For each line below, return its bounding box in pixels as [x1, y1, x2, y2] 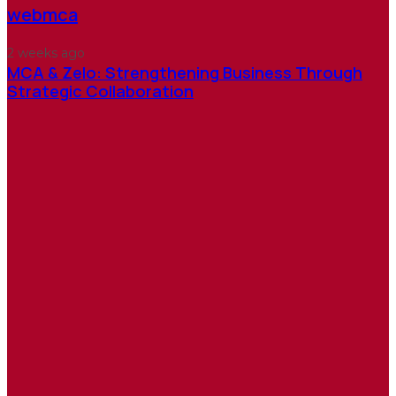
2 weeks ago [7, 44, 85, 61]
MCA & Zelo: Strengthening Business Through [7, 61, 362, 83]
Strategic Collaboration [7, 80, 194, 102]
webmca [7, 2, 78, 27]
